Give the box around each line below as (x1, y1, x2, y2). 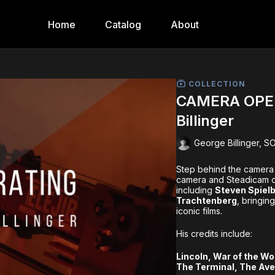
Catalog (105, 18, 141, 31)
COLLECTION (186, 79, 246, 88)
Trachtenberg (176, 195, 238, 206)
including (176, 184, 215, 195)
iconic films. (176, 205, 223, 216)
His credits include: (176, 228, 253, 239)
